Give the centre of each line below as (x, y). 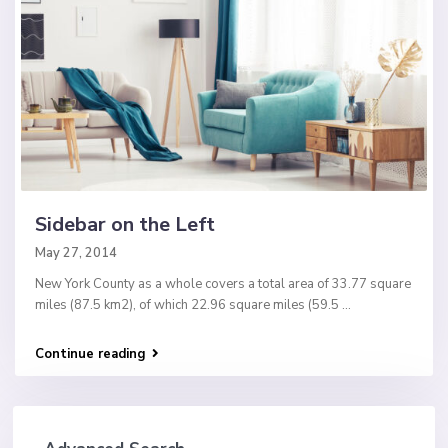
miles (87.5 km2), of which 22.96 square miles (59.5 (189, 304)
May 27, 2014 (76, 252)
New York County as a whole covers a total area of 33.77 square (223, 283)
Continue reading (91, 354)
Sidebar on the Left (125, 224)
